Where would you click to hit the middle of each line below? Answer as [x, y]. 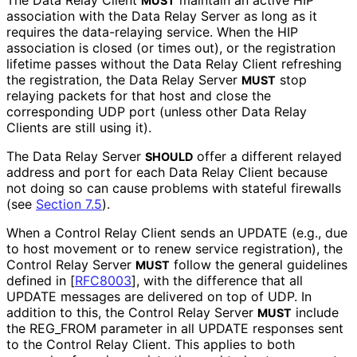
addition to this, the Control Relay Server [132, 313]
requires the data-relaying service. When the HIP [152, 32]
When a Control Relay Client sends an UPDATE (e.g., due [177, 233]
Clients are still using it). [78, 128]
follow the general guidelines [259, 265]
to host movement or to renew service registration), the [175, 249]
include [315, 313]
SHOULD [169, 157]
